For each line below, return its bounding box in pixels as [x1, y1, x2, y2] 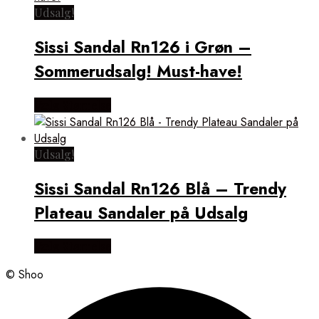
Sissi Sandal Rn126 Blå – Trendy [34, 176, 286, 201]
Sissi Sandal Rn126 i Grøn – [34, 35, 251, 60]
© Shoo [6, 266, 43, 283]
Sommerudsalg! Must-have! [34, 59, 242, 84]
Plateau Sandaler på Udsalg [34, 200, 248, 225]
